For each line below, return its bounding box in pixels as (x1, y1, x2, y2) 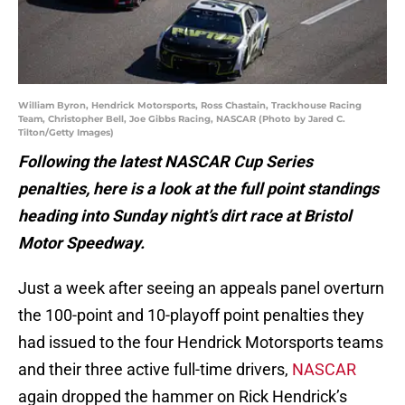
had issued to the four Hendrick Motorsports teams (18, 333, 383, 353)
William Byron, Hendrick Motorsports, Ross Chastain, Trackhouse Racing (18, 99, 362, 112)
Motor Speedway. (18, 233, 145, 253)
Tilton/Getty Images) (18, 127, 114, 139)
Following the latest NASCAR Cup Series (18, 152, 313, 172)
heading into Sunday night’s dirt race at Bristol (18, 206, 352, 226)
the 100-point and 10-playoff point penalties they (18, 306, 364, 325)
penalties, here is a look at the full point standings (18, 179, 379, 199)
